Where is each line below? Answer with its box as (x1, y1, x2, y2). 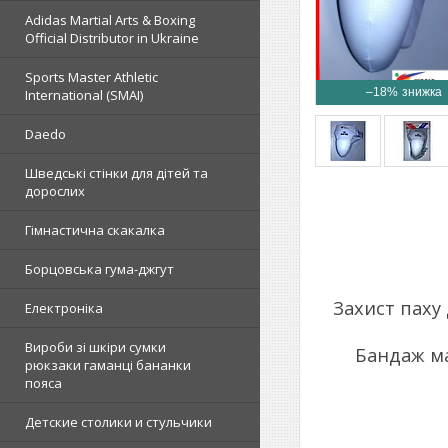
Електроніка (25, 299, 103, 317)
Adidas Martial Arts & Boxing (25, 11, 195, 29)
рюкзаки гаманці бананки (25, 356, 191, 374)
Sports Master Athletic (25, 68, 158, 86)
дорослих (25, 182, 85, 200)
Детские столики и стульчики (25, 413, 212, 431)
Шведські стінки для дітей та (25, 164, 208, 182)
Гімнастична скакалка (25, 221, 165, 239)
